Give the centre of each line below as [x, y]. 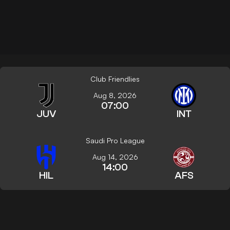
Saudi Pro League [115, 140]
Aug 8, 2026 [115, 95]
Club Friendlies [115, 79]
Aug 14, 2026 [115, 157]
